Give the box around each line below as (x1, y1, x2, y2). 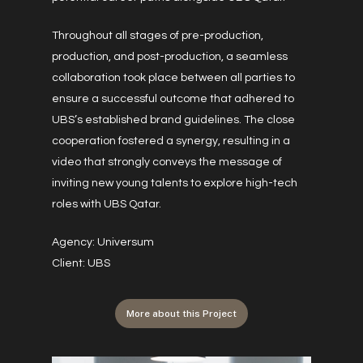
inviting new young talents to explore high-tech (52, 177, 297, 189)
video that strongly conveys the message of (52, 156, 282, 168)
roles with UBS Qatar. (52, 198, 161, 210)
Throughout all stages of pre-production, (52, 29, 263, 41)
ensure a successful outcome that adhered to (52, 92, 294, 105)
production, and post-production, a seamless (52, 50, 288, 62)
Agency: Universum (52, 236, 154, 248)
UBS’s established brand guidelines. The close (52, 113, 295, 126)
